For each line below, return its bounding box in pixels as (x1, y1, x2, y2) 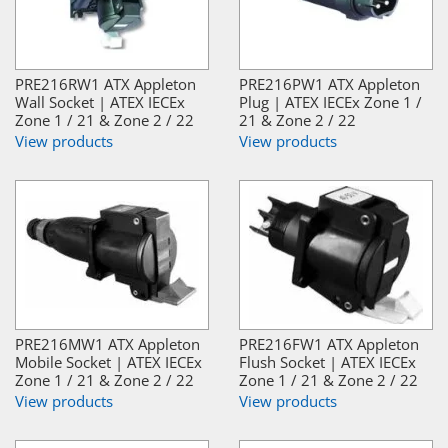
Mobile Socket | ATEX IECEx (15, 351, 202, 372)
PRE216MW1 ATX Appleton (15, 333, 200, 354)
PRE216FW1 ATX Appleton (239, 333, 419, 354)
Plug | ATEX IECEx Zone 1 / (239, 91, 422, 112)
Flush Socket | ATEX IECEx (239, 351, 416, 372)
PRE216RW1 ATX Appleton (15, 73, 196, 94)
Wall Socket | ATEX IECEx (15, 91, 185, 112)
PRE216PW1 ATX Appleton (239, 73, 420, 94)
